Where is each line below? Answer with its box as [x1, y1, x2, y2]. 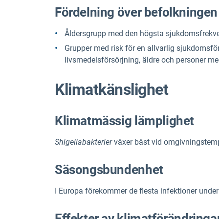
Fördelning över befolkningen [55, 5, 218, 20]
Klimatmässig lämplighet [55, 113, 195, 128]
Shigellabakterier [55, 137, 112, 147]
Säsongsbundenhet [55, 162, 163, 177]
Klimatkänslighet [55, 80, 169, 99]
